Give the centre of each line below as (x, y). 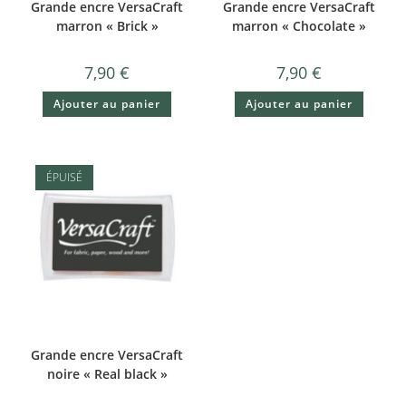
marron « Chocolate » (299, 26)
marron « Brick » (107, 26)
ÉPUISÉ (64, 177)
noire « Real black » (107, 373)
